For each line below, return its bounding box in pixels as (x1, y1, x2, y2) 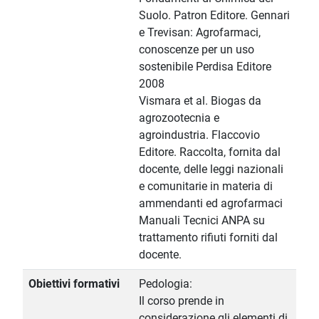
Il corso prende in (139, 294, 224, 308)
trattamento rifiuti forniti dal (139, 231, 278, 245)
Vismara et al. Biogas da (139, 94, 261, 108)
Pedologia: (139, 277, 192, 291)
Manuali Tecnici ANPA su (139, 214, 265, 228)
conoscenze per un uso (139, 43, 254, 57)
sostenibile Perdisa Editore (139, 60, 271, 74)
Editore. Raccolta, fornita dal (139, 145, 281, 159)
